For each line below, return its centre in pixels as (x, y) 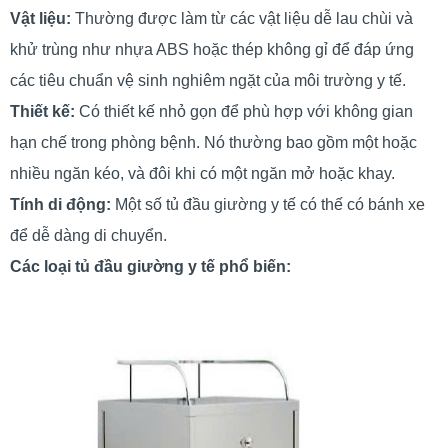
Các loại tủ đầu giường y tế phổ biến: (150, 267)
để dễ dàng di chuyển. (88, 236)
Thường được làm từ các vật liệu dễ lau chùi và (242, 19)
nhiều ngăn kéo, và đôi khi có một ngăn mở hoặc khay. (202, 174)
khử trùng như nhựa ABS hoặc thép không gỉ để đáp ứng (212, 50)
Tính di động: (60, 205)
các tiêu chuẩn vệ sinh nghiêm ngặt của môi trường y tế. (208, 81)
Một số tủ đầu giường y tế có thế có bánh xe (268, 205)
